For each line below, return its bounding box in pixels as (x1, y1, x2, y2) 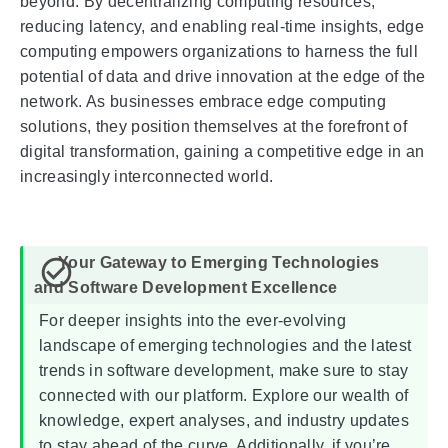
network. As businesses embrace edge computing (20, 93, 386, 111)
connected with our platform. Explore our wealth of (39, 387, 409, 405)
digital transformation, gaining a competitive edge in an (20, 143, 425, 161)
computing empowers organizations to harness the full (20, 43, 419, 61)
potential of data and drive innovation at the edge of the (20, 68, 426, 86)
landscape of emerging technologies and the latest (39, 337, 412, 355)
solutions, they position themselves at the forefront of (20, 118, 408, 136)
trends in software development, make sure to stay (39, 362, 409, 380)
